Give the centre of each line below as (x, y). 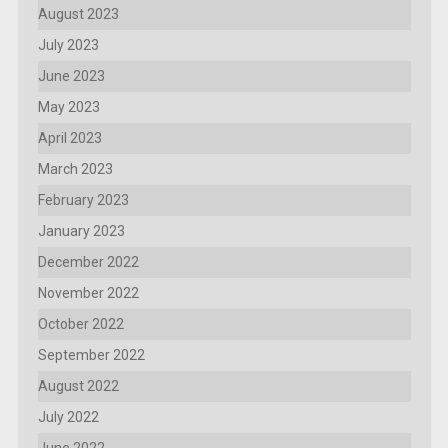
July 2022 (68, 417)
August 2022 (78, 386)
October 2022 (80, 324)
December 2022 (88, 262)
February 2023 (83, 200)
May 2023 (68, 107)
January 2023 (81, 231)
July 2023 (68, 45)
